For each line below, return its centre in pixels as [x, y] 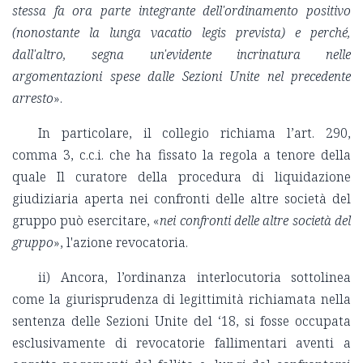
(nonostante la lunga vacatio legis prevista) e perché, [181, 33]
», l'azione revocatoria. [121, 243]
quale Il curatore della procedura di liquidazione [181, 177]
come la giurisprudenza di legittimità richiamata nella [181, 299]
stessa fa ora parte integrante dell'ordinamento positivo [181, 11]
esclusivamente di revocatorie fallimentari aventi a [181, 343]
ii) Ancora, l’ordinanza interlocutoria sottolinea [194, 278]
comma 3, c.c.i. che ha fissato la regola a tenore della [181, 155]
